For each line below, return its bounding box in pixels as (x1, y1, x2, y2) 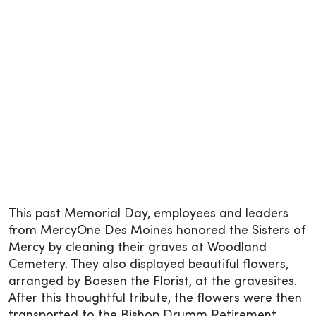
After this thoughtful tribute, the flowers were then (8, 292, 302, 305)
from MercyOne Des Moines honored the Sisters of (8, 224, 305, 237)
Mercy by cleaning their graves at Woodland (8, 241, 267, 254)
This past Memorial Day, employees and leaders (8, 207, 288, 220)
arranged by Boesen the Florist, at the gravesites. (8, 275, 297, 288)
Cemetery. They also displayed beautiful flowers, (8, 258, 288, 271)
